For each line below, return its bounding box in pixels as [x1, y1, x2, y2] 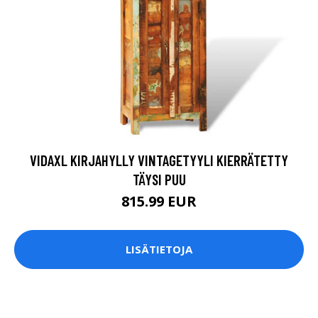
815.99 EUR [121, 191, 197, 211]
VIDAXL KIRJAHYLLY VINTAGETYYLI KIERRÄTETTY [30, 150, 288, 169]
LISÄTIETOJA [126, 242, 192, 257]
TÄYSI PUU [132, 170, 186, 188]
